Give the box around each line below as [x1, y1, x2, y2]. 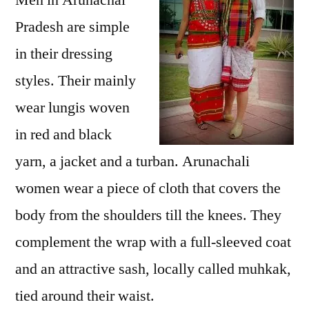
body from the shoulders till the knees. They [15, 206, 281, 225]
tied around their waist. [15, 286, 154, 306]
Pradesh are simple [15, 17, 130, 37]
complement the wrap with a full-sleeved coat [15, 232, 291, 252]
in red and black [15, 125, 112, 144]
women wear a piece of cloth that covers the [15, 179, 281, 198]
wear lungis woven [15, 98, 130, 117]
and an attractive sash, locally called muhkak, [15, 259, 291, 279]
